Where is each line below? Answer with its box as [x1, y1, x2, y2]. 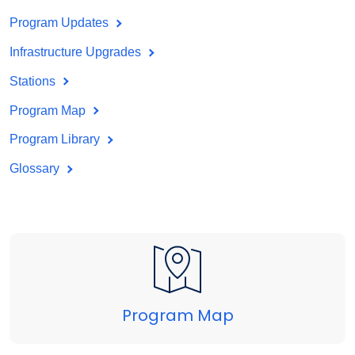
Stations [10, 74, 59, 88]
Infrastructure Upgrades [10, 45, 144, 59]
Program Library [10, 132, 103, 147]
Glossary [10, 162, 63, 176]
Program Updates [10, 16, 112, 30]
